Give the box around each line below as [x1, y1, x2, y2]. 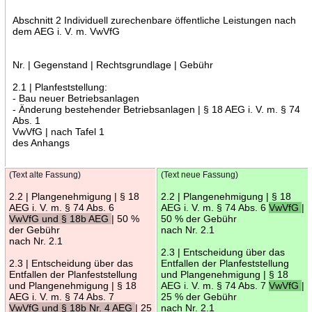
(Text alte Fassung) [8, 170, 81, 179]
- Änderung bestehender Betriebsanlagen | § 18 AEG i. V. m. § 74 [12, 103, 300, 115]
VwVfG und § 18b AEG [8, 212, 111, 224]
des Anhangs [12, 136, 70, 148]
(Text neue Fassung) [160, 170, 238, 179]
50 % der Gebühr [160, 212, 237, 224]
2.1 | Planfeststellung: [12, 81, 107, 93]
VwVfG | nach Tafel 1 [12, 125, 104, 137]
